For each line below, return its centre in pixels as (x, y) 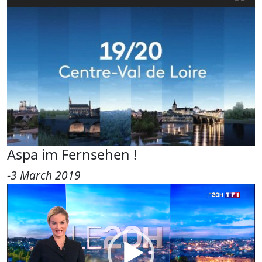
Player (23, 207)
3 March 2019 (46, 175)
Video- (23, 191)
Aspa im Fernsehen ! (72, 154)
